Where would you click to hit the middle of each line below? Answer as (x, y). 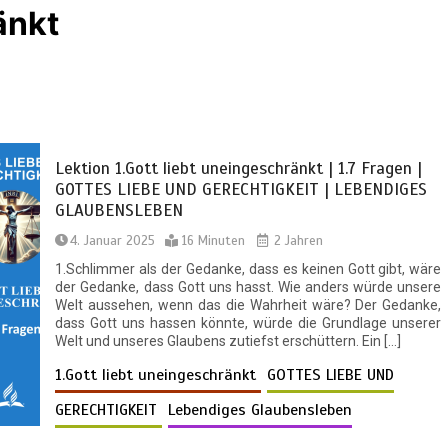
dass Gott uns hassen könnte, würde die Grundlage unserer (248, 323)
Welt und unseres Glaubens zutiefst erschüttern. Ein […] (228, 341)
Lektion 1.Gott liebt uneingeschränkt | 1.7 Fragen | (239, 169)
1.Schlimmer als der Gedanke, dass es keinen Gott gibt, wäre (248, 269)
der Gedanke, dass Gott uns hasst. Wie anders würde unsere (248, 287)
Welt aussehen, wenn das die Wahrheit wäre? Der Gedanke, (248, 305)
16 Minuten (214, 241)
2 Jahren (297, 241)
